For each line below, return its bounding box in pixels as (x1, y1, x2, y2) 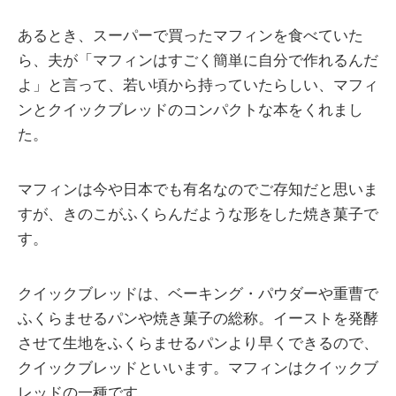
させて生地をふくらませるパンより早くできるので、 (18, 334, 378, 352)
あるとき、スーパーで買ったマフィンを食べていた (18, 27, 363, 44)
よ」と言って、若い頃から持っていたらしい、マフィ (18, 76, 378, 94)
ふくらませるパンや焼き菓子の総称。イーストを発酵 (18, 309, 378, 327)
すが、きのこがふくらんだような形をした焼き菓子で (18, 205, 378, 223)
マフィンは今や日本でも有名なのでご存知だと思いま (18, 180, 378, 198)
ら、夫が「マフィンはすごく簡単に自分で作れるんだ (18, 51, 378, 69)
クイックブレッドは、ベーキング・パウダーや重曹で (18, 285, 378, 302)
